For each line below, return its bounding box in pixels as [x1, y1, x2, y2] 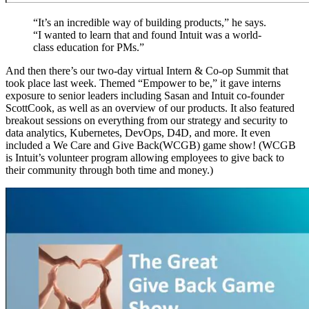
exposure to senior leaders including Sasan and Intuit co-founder [6, 89, 284, 101]
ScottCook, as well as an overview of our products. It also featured [6, 101, 295, 114]
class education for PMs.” [33, 41, 144, 53]
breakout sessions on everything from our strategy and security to [6, 114, 288, 126]
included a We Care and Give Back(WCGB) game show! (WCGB [6, 139, 296, 151]
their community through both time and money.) [6, 163, 213, 176]
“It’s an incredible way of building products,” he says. [33, 16, 266, 28]
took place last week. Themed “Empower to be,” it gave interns [6, 77, 281, 89]
